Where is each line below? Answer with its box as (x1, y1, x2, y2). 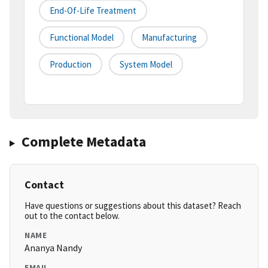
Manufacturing (142, 32, 197, 44)
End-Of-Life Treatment (50, 5, 136, 17)
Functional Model (50, 32, 114, 44)
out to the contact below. (25, 210, 120, 222)
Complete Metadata (21, 132, 146, 151)
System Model (120, 59, 172, 71)
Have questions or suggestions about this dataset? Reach (25, 200, 241, 212)
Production (50, 59, 92, 71)
